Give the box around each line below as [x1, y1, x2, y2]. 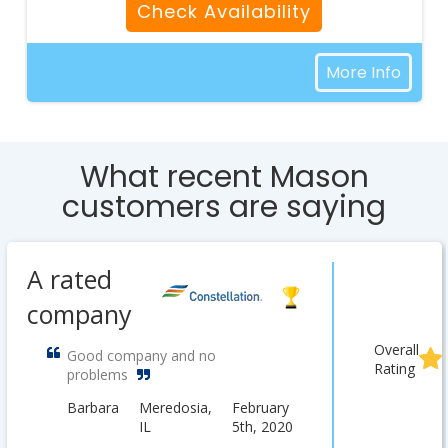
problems [66, 365, 128, 384]
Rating [373, 359, 415, 378]
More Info [325, 61, 401, 84]
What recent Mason [79, 156, 369, 198]
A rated [26, 262, 112, 296]
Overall [373, 340, 419, 359]
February [231, 398, 289, 417]
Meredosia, [138, 398, 212, 417]
